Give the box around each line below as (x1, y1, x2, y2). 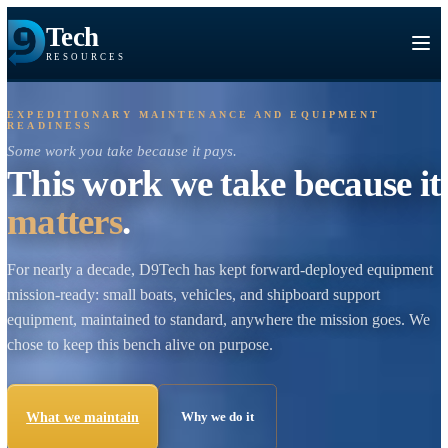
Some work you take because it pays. (7, 159, 264, 178)
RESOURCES (50, 58, 141, 70)
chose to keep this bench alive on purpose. (7, 372, 304, 392)
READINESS (7, 132, 104, 145)
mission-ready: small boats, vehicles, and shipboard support (7, 317, 423, 337)
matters (7, 223, 136, 269)
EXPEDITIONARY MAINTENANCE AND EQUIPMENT (7, 120, 423, 133)
